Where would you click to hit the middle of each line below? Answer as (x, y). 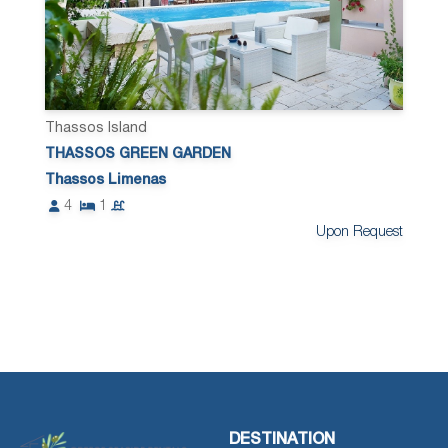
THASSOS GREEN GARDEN (138, 154)
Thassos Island (96, 128)
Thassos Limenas (106, 180)
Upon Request (359, 232)
